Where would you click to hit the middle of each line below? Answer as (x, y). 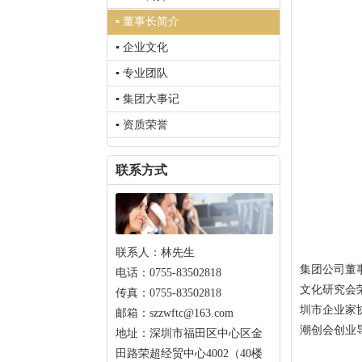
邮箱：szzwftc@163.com (175, 314)
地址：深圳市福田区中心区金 (189, 334)
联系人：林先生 (155, 253)
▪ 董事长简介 (147, 21)
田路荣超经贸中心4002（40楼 (189, 354)
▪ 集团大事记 (147, 99)
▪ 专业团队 (142, 73)
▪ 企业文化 (142, 47)
